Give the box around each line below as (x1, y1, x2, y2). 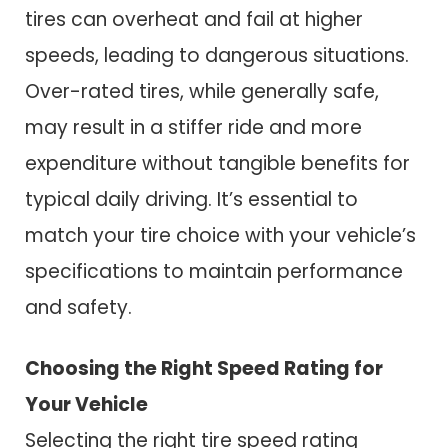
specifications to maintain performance (25, 257, 403, 285)
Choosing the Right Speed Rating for (25, 354, 383, 382)
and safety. (25, 293, 132, 321)
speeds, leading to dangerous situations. (25, 41, 409, 69)
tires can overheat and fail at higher (25, 5, 363, 33)
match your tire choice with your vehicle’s (25, 221, 416, 249)
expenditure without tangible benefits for (25, 149, 410, 177)
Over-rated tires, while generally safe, (25, 77, 379, 105)
